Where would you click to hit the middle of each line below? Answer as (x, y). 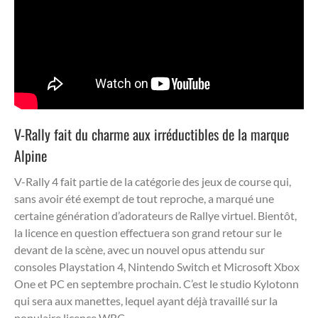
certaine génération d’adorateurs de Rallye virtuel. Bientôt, (155, 215)
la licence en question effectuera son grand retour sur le (148, 232)
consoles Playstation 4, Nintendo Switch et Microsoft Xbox (157, 266)
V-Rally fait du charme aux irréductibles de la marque (152, 134)
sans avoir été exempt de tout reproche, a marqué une (144, 198)
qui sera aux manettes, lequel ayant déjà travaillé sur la (146, 300)
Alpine (31, 155)
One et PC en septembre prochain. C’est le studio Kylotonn (157, 283)
